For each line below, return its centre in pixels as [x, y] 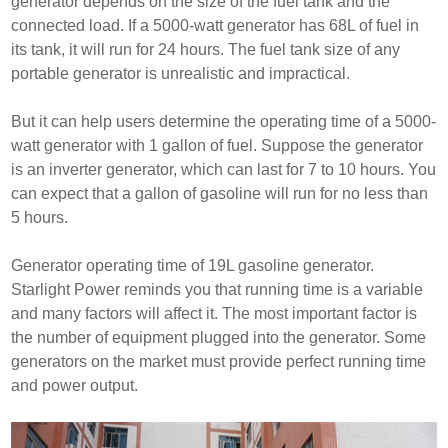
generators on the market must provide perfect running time [219, 361]
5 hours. [40, 217]
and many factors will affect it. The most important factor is [214, 313]
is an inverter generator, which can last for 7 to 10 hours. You [224, 169]
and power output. [75, 385]
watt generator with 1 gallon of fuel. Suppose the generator [217, 145]
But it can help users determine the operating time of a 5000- [224, 121]
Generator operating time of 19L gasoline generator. [193, 265]
